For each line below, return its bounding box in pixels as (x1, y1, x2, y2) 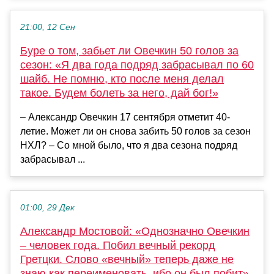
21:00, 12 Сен (20, 23, 75, 32)
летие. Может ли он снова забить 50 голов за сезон (20, 126, 251, 137)
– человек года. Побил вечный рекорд (20, 239, 215, 252)
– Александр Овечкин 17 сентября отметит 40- (20, 112, 230, 123)
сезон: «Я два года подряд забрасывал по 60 (20, 59, 254, 72)
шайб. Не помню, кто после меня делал (20, 73, 224, 86)
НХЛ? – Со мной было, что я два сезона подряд (20, 140, 237, 151)
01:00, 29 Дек (20, 203, 75, 213)
